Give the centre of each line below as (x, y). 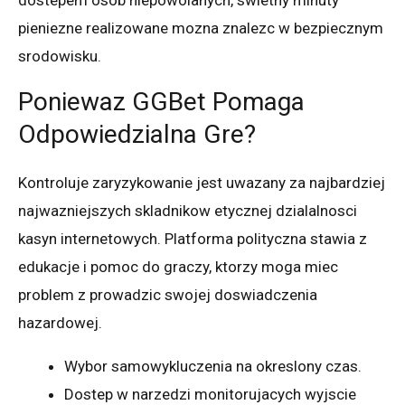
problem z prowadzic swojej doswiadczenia (168, 295)
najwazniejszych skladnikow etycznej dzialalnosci (188, 211)
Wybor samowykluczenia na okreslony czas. (213, 366)
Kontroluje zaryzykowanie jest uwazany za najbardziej (202, 183)
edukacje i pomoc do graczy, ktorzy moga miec (178, 267)
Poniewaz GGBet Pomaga (161, 102)
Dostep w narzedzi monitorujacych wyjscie (210, 394)
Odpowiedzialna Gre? (137, 134)
